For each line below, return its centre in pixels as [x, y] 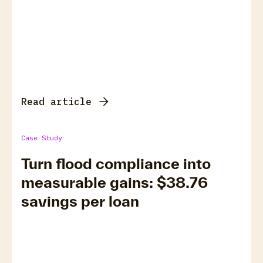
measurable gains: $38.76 [114, 182]
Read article [56, 102]
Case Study [42, 138]
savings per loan [80, 201]
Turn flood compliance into [116, 163]
